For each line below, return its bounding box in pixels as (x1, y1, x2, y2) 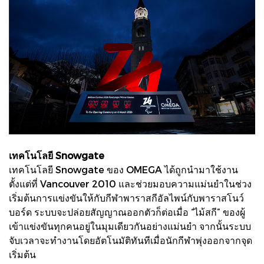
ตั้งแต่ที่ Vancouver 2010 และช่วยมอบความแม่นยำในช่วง (9, 177, 252, 189)
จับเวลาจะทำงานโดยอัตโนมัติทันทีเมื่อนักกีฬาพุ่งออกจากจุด (9, 234, 252, 246)
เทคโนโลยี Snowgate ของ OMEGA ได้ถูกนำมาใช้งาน (9, 163, 238, 175)
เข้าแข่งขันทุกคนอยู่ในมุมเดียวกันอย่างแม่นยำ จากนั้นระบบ (9, 220, 251, 232)
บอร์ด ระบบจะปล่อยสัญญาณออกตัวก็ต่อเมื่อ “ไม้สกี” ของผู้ (9, 206, 245, 217)
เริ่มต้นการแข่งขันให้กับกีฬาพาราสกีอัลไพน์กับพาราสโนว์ (9, 192, 244, 203)
